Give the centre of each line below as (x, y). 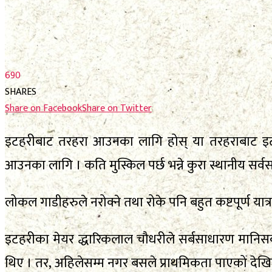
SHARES (21, 92)
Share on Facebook (43, 108)
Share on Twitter (117, 108)
